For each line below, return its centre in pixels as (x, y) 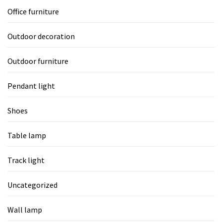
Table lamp (27, 135)
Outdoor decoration (41, 36)
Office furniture (33, 11)
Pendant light (31, 85)
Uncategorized (32, 185)
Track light (26, 160)
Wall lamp (25, 209)
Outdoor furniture (38, 61)
